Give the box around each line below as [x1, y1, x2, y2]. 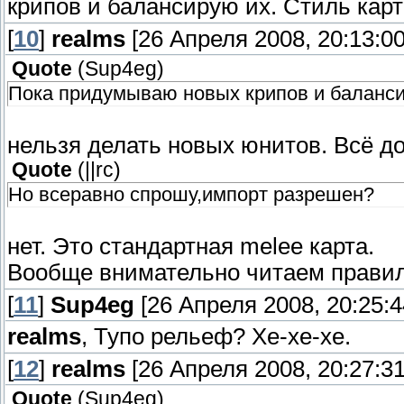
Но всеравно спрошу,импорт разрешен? [8, 183, 374, 207]
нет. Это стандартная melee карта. [7, 234, 374, 260]
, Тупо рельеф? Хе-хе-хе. [81, 324, 351, 350]
